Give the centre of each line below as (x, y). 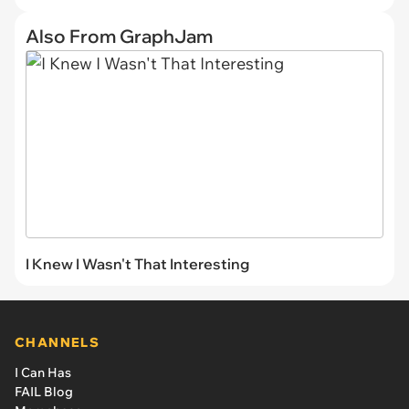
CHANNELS (58, 342)
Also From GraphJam (119, 37)
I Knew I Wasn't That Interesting (137, 263)
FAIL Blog (44, 391)
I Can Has (43, 372)
